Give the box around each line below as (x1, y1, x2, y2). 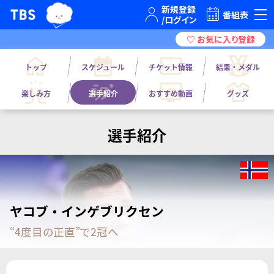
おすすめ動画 (149, 88, 193, 99)
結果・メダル (216, 62, 261, 72)
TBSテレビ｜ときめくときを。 (42, 4, 163, 18)
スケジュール (81, 62, 125, 72)
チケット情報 (149, 62, 193, 72)
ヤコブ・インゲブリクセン (10, 202, 164, 221)
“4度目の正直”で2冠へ (10, 223, 119, 239)
